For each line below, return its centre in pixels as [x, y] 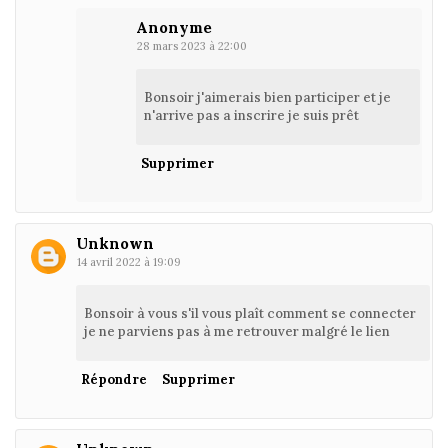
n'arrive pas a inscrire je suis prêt [251, 115]
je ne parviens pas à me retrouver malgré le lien [237, 331]
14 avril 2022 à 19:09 [129, 261]
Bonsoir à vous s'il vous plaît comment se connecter [250, 313]
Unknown [115, 243]
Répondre [114, 379]
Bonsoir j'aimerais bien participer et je [267, 97]
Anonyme [174, 27]
